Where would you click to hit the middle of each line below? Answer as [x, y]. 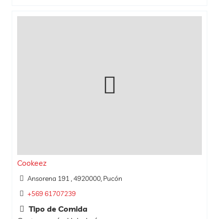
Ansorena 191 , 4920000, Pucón [75, 178]
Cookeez [32, 163]
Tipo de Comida [57, 208]
